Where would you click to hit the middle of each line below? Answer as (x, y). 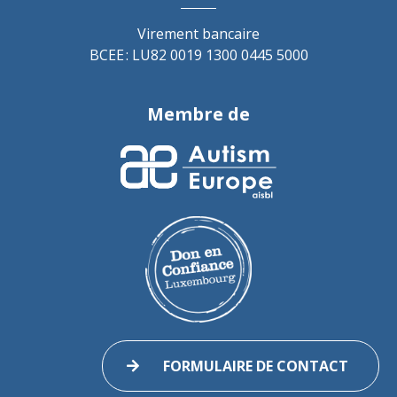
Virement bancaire (198, 34)
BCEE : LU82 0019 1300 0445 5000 (198, 55)
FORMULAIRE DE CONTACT (256, 366)
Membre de (198, 114)
